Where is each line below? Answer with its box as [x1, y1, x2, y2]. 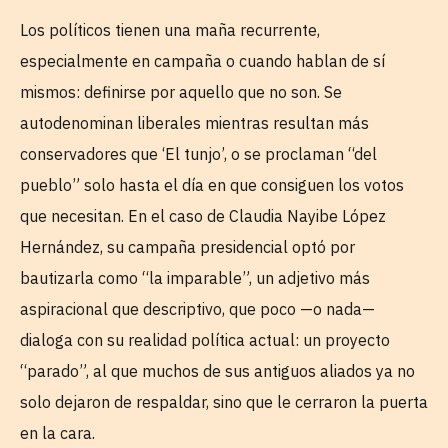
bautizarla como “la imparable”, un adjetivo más [20, 268, 370, 288]
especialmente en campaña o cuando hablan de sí [20, 51, 385, 71]
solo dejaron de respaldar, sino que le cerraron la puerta [20, 392, 428, 412]
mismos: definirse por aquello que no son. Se [20, 82, 342, 102]
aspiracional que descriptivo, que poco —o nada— [20, 299, 375, 319]
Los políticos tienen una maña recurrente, [20, 20, 320, 40]
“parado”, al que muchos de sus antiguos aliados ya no [20, 361, 415, 381]
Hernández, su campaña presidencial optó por [20, 237, 355, 257]
